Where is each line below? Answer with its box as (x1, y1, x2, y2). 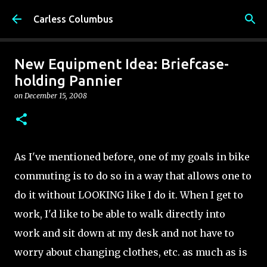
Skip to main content (89, 10, 178, 20)
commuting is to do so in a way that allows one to (14, 170, 252, 182)
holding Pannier (14, 73, 122, 89)
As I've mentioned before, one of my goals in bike (14, 151, 250, 163)
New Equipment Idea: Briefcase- (14, 56, 229, 72)
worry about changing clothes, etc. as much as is (14, 246, 247, 258)
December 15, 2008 (24, 91, 87, 100)
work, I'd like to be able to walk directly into (14, 208, 225, 220)
